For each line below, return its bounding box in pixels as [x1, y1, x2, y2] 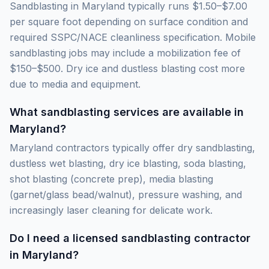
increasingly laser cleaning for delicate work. [10, 204, 213, 216]
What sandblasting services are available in [10, 106, 244, 118]
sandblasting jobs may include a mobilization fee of [10, 47, 241, 59]
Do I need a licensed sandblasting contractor [10, 232, 250, 244]
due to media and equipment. [10, 78, 141, 90]
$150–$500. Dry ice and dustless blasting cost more [10, 62, 245, 74]
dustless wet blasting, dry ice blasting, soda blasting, [10, 157, 246, 169]
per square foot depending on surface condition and [10, 16, 248, 28]
